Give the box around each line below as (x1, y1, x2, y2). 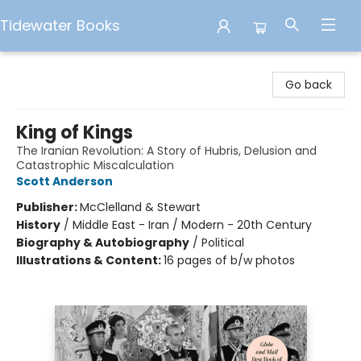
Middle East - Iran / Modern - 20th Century (73, 217, 312, 233)
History (16, 217, 60, 233)
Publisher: (16, 199, 80, 215)
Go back (285, 77, 332, 93)
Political (201, 234, 244, 251)
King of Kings (16, 120, 133, 145)
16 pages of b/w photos (164, 252, 295, 268)
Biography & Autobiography (16, 234, 189, 251)
